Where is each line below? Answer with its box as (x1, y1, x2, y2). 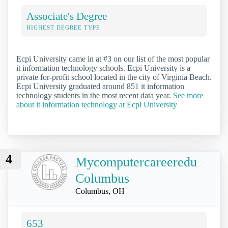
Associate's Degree (26, 10, 107, 22)
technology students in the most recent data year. (16, 91, 173, 100)
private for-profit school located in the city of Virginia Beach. (16, 72, 212, 81)
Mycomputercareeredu (75, 154, 197, 169)
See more (173, 91, 203, 100)
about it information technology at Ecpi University (16, 100, 177, 109)
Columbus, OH (75, 186, 125, 195)
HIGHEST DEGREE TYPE (26, 24, 100, 31)
